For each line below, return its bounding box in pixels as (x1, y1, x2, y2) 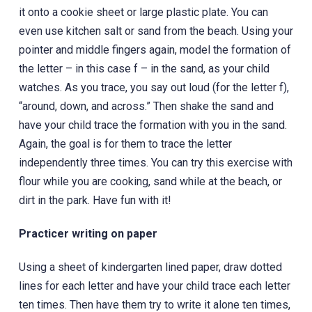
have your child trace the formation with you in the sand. (18, 118, 287, 132)
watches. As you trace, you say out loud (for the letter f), (18, 80, 289, 94)
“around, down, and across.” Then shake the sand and (18, 99, 274, 113)
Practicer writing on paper (18, 226, 157, 240)
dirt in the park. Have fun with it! (18, 193, 171, 207)
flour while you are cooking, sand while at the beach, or (18, 174, 282, 188)
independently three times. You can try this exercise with (18, 155, 292, 169)
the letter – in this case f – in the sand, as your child (18, 61, 270, 75)
